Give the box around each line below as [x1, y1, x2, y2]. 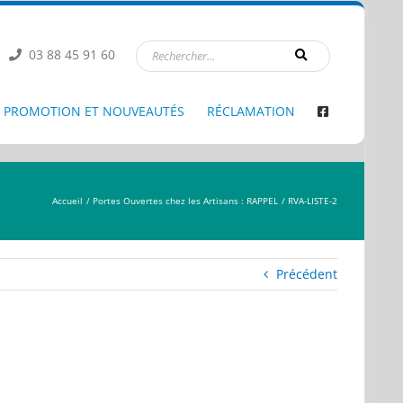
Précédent [276, 265, 337, 282]
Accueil [52, 194, 83, 207]
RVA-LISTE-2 [288, 194, 337, 207]
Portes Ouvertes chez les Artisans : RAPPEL [93, 194, 278, 207]
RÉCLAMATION [207, 103, 295, 120]
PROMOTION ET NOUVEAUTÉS [4, 103, 184, 120]
